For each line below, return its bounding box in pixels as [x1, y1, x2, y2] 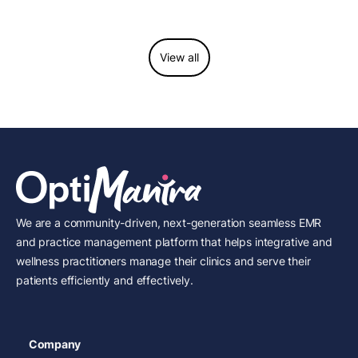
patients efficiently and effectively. [16, 273, 193, 288]
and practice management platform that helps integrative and [16, 235, 332, 249]
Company [29, 337, 82, 352]
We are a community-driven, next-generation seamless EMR [16, 216, 322, 230]
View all [159, 50, 199, 65]
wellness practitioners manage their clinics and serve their [16, 254, 311, 268]
